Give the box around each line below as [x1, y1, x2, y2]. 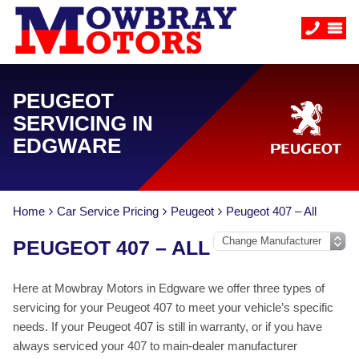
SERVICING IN [13, 111, 153, 135]
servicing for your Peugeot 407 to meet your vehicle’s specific [13, 301, 333, 314]
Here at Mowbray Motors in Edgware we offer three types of [13, 281, 325, 295]
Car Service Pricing [57, 204, 159, 218]
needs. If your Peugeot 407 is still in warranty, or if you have [13, 320, 322, 333]
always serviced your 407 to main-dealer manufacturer [13, 339, 297, 353]
